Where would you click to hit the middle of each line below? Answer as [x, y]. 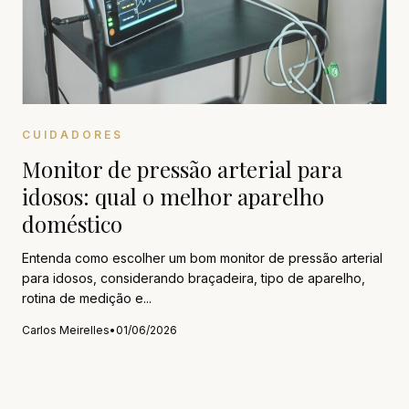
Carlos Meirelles [66, 330]
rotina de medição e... [87, 298]
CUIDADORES [73, 135]
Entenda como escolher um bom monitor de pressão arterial [202, 258]
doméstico [72, 224]
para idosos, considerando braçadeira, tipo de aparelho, [194, 278]
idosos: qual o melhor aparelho [173, 196]
